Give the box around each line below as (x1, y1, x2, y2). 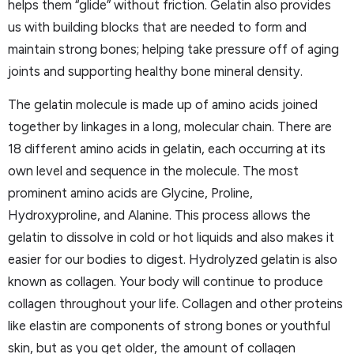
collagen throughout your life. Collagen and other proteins (8, 296, 343, 312)
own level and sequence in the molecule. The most (8, 163, 299, 179)
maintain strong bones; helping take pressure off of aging (8, 40, 339, 57)
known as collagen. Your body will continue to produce (8, 273, 323, 290)
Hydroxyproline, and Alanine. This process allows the (8, 207, 311, 224)
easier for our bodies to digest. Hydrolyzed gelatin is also (8, 251, 337, 268)
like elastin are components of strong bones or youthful (8, 318, 330, 334)
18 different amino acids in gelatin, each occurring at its (8, 141, 326, 157)
